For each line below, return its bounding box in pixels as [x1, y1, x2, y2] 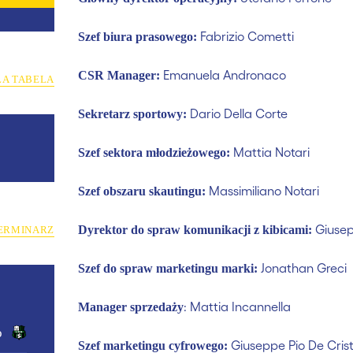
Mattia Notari [230, 144, 310, 159]
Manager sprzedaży [78, 300, 184, 314]
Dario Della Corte [187, 106, 288, 121]
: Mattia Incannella [184, 299, 291, 314]
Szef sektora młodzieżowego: [78, 146, 230, 159]
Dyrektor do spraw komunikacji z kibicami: [78, 223, 312, 236]
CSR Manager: [78, 69, 160, 82]
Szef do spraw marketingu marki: [78, 262, 258, 275]
